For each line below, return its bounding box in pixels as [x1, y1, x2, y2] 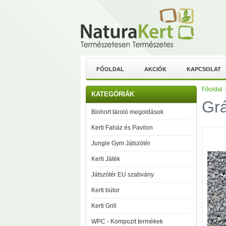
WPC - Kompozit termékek [91, 218, 163, 225]
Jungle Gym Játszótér [91, 140, 150, 147]
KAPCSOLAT [187, 66, 221, 72]
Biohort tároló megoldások [91, 108, 163, 116]
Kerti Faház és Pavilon [91, 124, 153, 131]
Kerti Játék [91, 155, 120, 162]
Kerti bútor [91, 187, 120, 194]
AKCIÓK [144, 66, 166, 72]
